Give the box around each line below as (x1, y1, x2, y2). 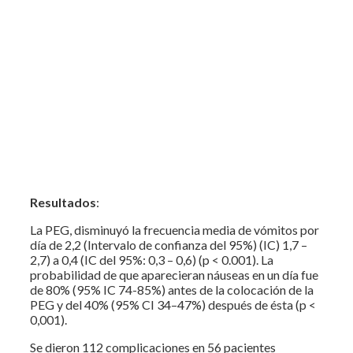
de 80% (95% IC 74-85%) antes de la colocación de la (30, 281, 314, 297)
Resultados (30, 194, 96, 210)
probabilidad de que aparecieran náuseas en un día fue (30, 266, 318, 282)
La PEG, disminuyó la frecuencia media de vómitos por (30, 221, 319, 237)
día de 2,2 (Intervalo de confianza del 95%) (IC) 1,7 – (30, 236, 307, 252)
